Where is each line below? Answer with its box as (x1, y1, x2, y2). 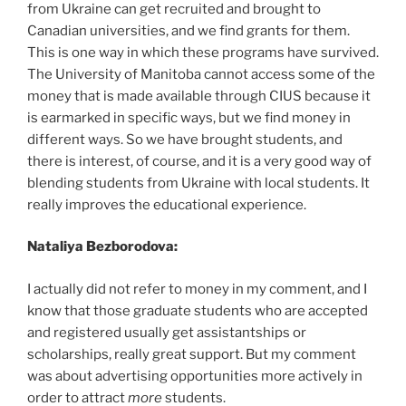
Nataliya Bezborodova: (27, 238, 178, 255)
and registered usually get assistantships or (27, 324, 306, 341)
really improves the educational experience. (27, 196, 306, 213)
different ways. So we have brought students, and (27, 130, 343, 148)
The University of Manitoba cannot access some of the (27, 65, 375, 82)
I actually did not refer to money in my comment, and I (27, 280, 367, 297)
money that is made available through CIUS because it (27, 87, 371, 104)
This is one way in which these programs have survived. (27, 43, 379, 61)
